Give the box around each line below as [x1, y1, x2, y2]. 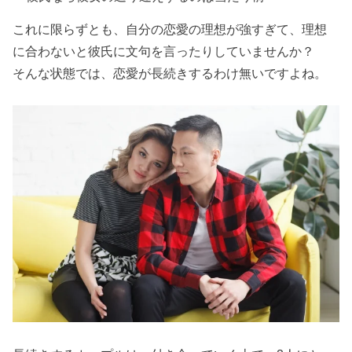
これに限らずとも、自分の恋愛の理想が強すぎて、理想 [13, 22, 328, 37]
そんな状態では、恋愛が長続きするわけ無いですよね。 [13, 66, 328, 81]
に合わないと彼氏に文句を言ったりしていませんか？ [13, 44, 315, 59]
